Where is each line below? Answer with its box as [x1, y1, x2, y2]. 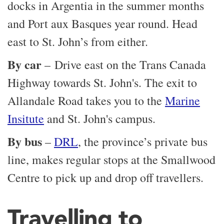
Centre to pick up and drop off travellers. [7, 169, 203, 186]
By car [7, 55, 44, 73]
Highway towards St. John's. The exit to [7, 74, 197, 91]
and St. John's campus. [44, 110, 155, 127]
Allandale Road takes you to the [7, 92, 165, 109]
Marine [165, 92, 200, 109]
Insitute [7, 110, 44, 127]
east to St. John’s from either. [7, 33, 148, 50]
